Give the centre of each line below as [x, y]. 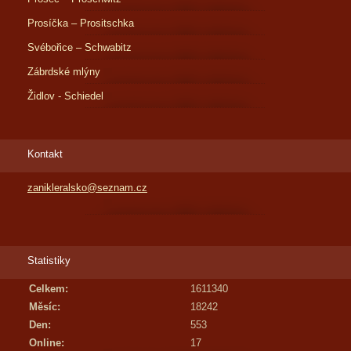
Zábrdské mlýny [64, 72]
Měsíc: [45, 307]
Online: [47, 343]
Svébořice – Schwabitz [80, 48]
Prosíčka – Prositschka [81, 24]
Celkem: [49, 289]
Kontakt [45, 154]
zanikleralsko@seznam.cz [87, 188]
